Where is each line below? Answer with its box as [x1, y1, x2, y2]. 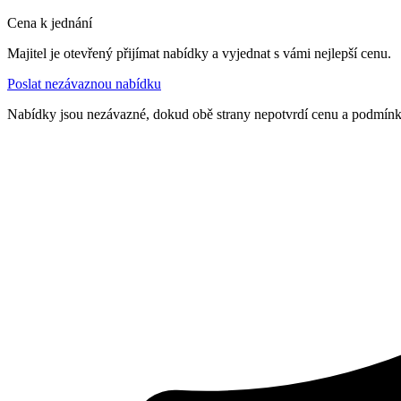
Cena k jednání [7, 14, 92, 30]
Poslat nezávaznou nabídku [7, 75, 161, 91]
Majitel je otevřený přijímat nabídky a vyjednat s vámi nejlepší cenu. [7, 45, 391, 61]
